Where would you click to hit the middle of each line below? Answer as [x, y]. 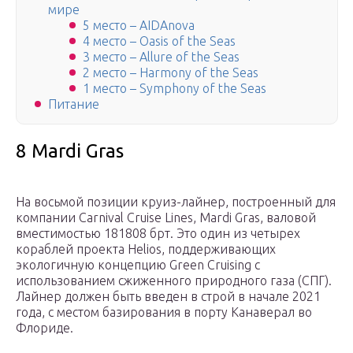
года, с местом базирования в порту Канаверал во [164, 312]
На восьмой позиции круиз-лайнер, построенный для [176, 202]
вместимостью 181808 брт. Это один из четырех [158, 234]
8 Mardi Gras [70, 151]
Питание [74, 104]
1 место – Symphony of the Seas [175, 89]
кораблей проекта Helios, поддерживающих [146, 249]
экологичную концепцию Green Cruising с [138, 265]
